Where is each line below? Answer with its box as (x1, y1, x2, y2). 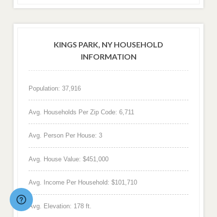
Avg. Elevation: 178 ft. (28, 202, 92, 210)
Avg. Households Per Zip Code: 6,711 (28, 108, 134, 116)
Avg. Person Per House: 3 (28, 132, 102, 139)
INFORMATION (80, 52, 137, 62)
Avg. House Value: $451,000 (28, 155, 108, 163)
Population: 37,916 (28, 85, 81, 93)
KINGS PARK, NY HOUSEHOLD (54, 40, 163, 49)
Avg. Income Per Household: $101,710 (28, 179, 137, 186)
